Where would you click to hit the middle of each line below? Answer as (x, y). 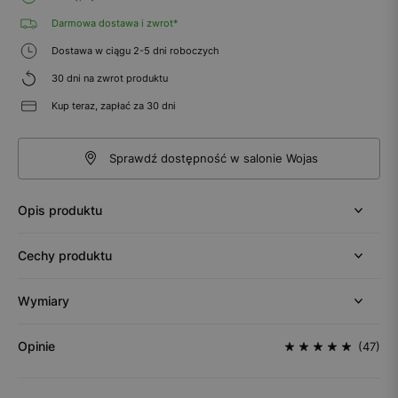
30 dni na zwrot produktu (108, 78)
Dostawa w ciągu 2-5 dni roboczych (134, 50)
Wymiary (44, 300)
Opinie (36, 346)
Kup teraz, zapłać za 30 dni (112, 105)
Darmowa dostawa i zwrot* (114, 23)
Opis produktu (60, 210)
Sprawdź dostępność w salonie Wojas (213, 158)
